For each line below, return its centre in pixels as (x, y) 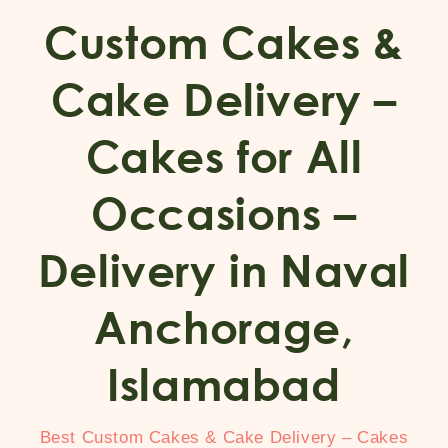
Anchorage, (224, 327)
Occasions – (224, 213)
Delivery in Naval (224, 270)
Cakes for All (224, 156)
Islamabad (224, 384)
